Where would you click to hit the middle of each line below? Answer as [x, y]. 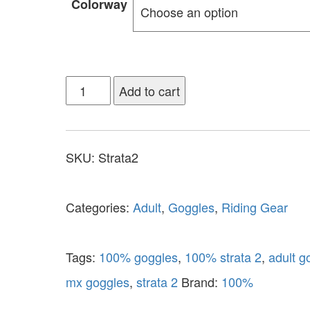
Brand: [201, 281]
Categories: [99, 207]
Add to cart [150, 90]
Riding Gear [254, 207]
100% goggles [138, 256]
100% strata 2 [223, 256]
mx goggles [97, 281]
